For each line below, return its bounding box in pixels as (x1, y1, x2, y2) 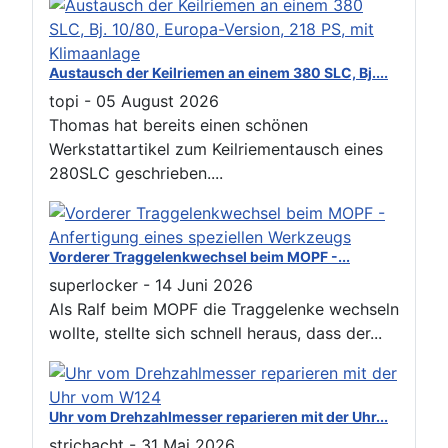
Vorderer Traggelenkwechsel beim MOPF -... (49, 247, 350, 265)
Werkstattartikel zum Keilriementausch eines (49, 138, 383, 159)
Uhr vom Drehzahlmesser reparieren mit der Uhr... (49, 407, 388, 425)
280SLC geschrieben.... (49, 162, 223, 183)
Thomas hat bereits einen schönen (49, 114, 308, 135)
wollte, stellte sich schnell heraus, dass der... (49, 322, 382, 343)
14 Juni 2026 (155, 274, 253, 295)
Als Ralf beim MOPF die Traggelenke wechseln (49, 298, 399, 319)
